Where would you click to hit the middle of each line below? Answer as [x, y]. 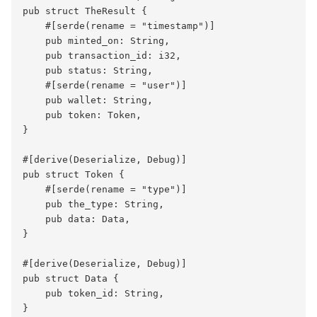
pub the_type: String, [93, 204]
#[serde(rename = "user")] [105, 86]
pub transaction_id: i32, [102, 56]
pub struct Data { [71, 279]
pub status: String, [88, 71]
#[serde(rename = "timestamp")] [119, 26]
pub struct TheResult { [85, 11]
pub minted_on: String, [96, 41]
